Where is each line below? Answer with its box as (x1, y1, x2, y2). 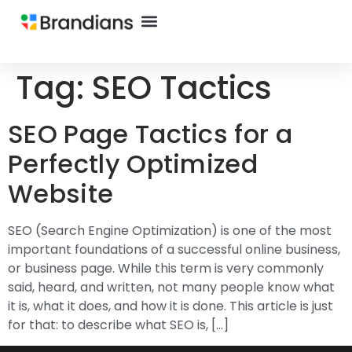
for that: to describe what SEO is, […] (8, 316, 229, 334)
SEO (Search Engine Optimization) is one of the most (8, 222, 332, 240)
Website (8, 176, 114, 211)
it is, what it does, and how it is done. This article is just (8, 297, 333, 315)
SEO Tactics (92, 66, 272, 110)
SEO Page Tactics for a (8, 116, 293, 152)
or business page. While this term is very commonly (8, 259, 324, 277)
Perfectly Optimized (8, 146, 258, 181)
